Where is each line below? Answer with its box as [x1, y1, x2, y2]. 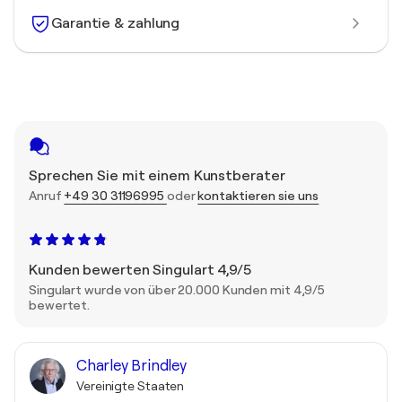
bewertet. [29, 298, 91, 312]
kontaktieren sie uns [197, 188, 319, 203]
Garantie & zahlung [51, 14, 180, 31]
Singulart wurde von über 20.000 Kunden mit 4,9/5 [29, 283, 326, 297]
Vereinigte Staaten [76, 379, 185, 393]
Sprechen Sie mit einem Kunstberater [29, 168, 285, 184]
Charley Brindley [76, 357, 187, 374]
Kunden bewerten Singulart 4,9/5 [29, 262, 251, 278]
